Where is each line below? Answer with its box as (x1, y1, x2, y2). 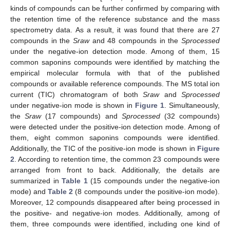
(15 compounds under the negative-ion (87, 177, 220, 185)
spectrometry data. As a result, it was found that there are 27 (10, 26, 220, 34)
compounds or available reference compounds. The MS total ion (10, 80, 220, 88)
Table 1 (62, 177, 88, 185)
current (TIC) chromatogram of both (10, 90, 143, 99)
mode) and (10, 187, 48, 196)
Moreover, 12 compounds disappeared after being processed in (10, 198, 220, 207)
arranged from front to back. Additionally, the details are (10, 166, 220, 175)
